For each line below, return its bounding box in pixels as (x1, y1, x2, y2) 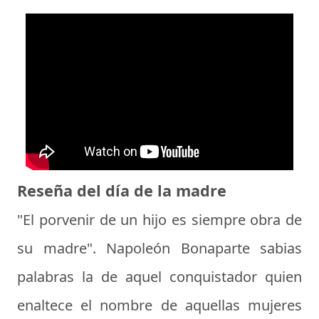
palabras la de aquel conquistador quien (17, 266, 302, 286)
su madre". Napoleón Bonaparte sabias (17, 238, 302, 258)
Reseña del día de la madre (17, 179, 226, 201)
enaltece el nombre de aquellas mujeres (17, 295, 302, 315)
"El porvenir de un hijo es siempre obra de (17, 209, 302, 229)
